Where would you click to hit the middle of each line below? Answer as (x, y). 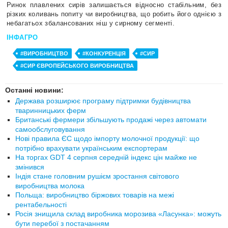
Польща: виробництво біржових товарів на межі (95, 195)
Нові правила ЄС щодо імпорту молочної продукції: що (107, 138)
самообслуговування (50, 129)
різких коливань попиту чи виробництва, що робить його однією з (114, 14)
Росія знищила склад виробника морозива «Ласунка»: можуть (118, 214)
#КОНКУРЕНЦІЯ (104, 53)
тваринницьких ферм (51, 110)
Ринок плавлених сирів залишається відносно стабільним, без (114, 5)
